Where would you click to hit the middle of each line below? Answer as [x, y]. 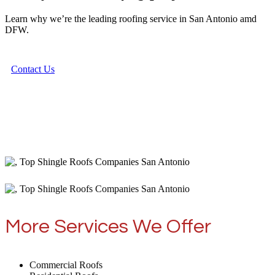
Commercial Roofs [66, 265]
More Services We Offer [108, 227]
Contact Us [33, 69]
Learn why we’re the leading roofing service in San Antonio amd [131, 18]
